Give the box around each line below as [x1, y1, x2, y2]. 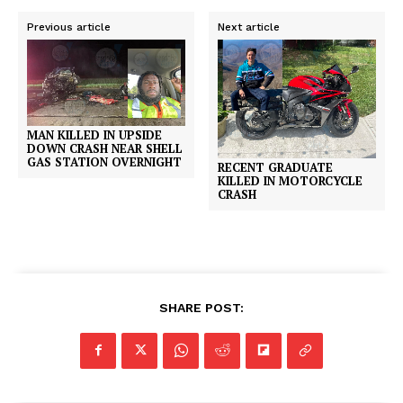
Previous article [27, 20, 111, 33]
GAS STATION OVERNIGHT [27, 154, 182, 171]
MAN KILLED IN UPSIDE [27, 127, 162, 144]
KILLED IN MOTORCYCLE [218, 172, 363, 189]
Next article [218, 20, 281, 33]
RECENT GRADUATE [218, 158, 334, 175]
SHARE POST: [159, 300, 244, 315]
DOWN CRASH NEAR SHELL [27, 140, 183, 157]
